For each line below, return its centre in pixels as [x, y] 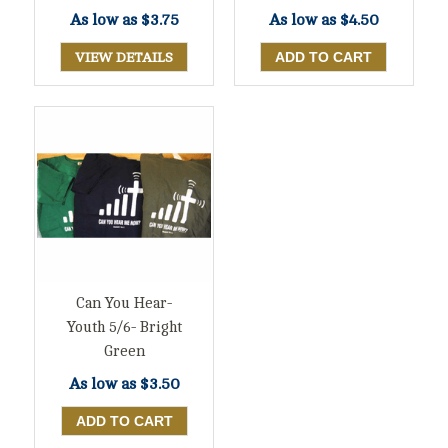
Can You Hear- [124, 303]
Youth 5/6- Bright [124, 327]
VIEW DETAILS [124, 57]
